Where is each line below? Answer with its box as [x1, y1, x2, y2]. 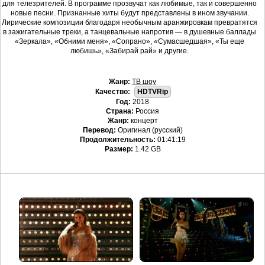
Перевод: [82, 126, 116, 135]
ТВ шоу [132, 77, 156, 86]
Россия [134, 107, 159, 116]
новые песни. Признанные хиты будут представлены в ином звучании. [10, 9, 249, 18]
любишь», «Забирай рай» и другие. [70, 47, 189, 56]
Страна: [106, 107, 134, 116]
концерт [128, 117, 158, 125]
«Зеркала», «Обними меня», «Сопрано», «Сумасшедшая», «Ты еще [15, 37, 244, 46]
